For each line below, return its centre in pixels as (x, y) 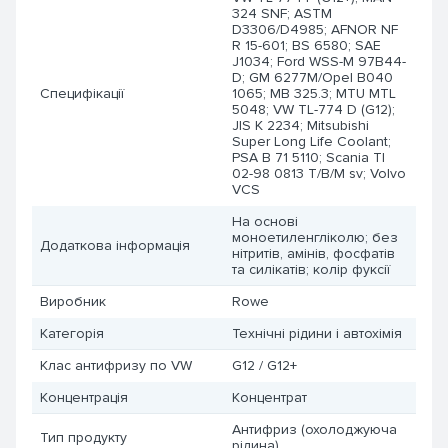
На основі (265, 221)
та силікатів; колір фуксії (311, 269)
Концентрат (269, 397)
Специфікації (82, 93)
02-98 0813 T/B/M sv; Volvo (319, 173)
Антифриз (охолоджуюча (314, 429)
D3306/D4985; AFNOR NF (315, 29)
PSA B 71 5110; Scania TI (308, 157)
